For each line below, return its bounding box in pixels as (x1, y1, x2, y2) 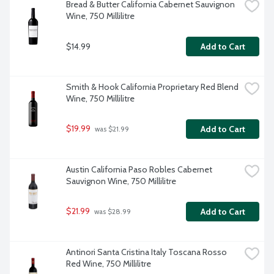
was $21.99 (93, 125, 129, 134)
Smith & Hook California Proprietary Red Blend (66, 81, 239, 93)
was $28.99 (92, 207, 131, 217)
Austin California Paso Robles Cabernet (66, 164, 212, 176)
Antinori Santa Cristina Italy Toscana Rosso (66, 246, 227, 258)
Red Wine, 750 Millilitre (66, 258, 151, 270)
